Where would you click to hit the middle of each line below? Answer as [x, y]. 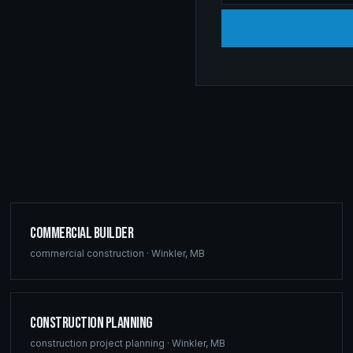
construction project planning [98, 343]
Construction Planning [91, 323]
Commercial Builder [82, 233]
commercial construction [87, 253]
